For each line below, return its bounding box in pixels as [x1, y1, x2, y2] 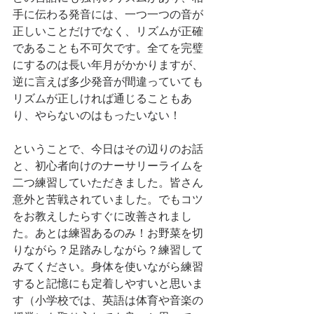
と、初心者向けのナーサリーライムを [13, 160, 203, 174]
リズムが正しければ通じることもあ [13, 93, 192, 107]
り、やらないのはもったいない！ [13, 109, 181, 123]
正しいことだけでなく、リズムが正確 [13, 25, 203, 39]
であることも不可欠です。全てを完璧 [13, 42, 203, 56]
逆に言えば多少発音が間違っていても [13, 76, 203, 90]
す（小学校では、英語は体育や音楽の [13, 294, 203, 308]
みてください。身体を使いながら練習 [13, 261, 203, 275]
